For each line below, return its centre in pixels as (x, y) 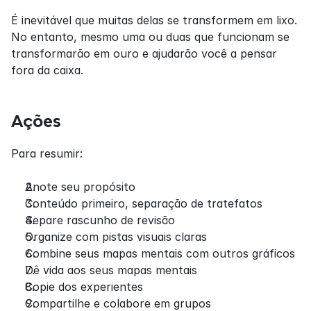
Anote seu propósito (80, 186)
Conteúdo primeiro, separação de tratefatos (144, 203)
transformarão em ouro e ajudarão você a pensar (144, 53)
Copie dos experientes (84, 286)
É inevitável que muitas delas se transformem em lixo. (154, 20)
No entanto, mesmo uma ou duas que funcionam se (150, 36)
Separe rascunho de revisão (100, 220)
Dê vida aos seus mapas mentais (111, 270)
